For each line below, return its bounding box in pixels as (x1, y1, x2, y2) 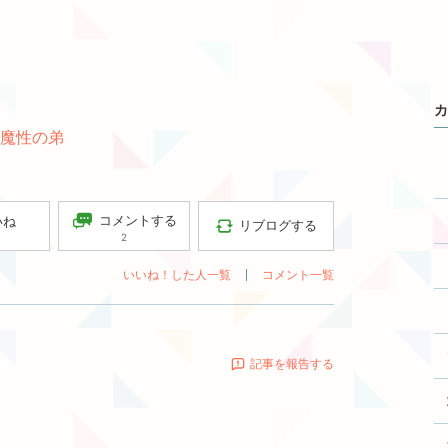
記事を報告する (250, 356, 334, 371)
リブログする (239, 217, 318, 233)
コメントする (99, 211, 178, 228)
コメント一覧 (262, 267, 334, 282)
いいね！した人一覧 (123, 267, 231, 282)
